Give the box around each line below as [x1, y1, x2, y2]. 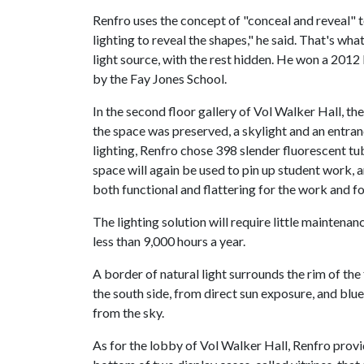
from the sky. [93, 305, 164, 320]
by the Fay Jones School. [93, 71, 227, 86]
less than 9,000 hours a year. [93, 233, 245, 249]
